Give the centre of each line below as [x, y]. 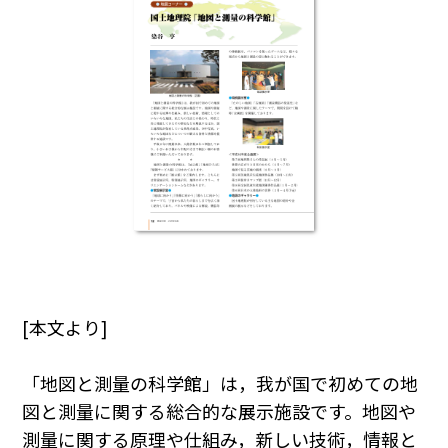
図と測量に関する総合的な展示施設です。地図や [219, 411]
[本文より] [65, 327]
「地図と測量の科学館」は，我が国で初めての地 [220, 383]
